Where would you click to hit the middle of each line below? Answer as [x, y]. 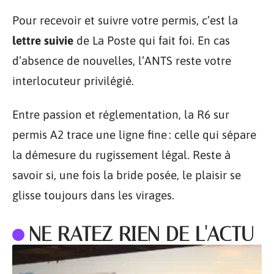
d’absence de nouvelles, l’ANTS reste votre [122, 60]
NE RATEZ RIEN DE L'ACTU [141, 234]
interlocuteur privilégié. [73, 80]
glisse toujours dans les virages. [93, 195]
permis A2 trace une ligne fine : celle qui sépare [134, 135]
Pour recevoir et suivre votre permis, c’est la [125, 20]
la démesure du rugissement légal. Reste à [121, 155]
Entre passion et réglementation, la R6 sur [121, 114]
